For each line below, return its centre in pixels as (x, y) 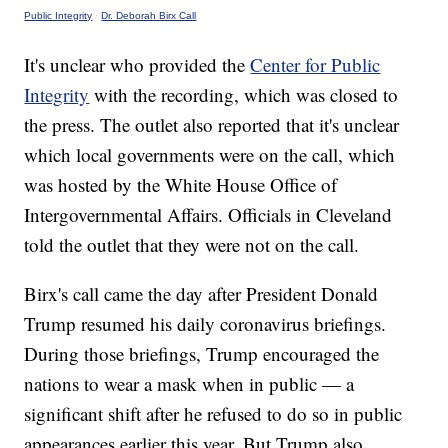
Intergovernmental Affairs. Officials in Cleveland (208, 215)
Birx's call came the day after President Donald (201, 294)
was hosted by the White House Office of (181, 185)
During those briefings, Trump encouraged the (202, 354)
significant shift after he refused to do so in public (213, 414)
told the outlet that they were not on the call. (192, 245)
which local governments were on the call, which (210, 155)
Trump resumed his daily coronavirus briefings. (205, 324)
